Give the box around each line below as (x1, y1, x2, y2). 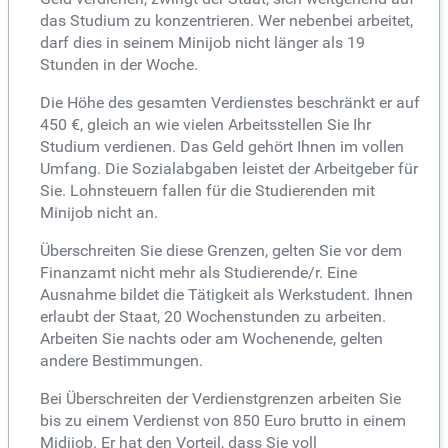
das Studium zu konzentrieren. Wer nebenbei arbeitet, (40, 10, 413, 30)
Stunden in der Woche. (40, 54, 198, 74)
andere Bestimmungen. (40, 350, 203, 370)
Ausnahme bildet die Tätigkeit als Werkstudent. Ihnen (40, 284, 413, 304)
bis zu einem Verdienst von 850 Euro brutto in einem (40, 410, 406, 430)
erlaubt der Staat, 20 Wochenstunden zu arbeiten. (40, 306, 386, 326)
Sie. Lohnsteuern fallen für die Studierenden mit (40, 180, 375, 200)
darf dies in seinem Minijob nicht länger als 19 (40, 32, 365, 52)
